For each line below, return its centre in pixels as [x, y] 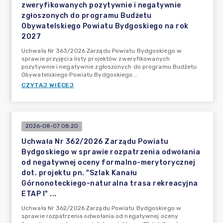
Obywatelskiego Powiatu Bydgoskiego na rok [105, 26]
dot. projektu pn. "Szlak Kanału [79, 173]
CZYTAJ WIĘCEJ [48, 85]
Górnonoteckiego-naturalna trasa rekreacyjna [110, 183]
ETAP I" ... [39, 194]
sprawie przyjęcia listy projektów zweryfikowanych [96, 59]
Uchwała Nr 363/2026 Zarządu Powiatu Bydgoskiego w [102, 51]
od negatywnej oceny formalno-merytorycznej [108, 163]
